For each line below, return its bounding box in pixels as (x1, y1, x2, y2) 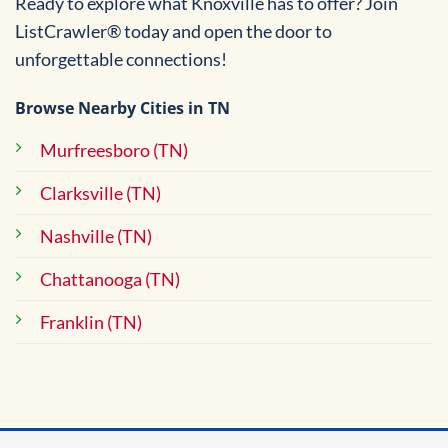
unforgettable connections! (15, 47, 227, 70)
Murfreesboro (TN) (40, 139, 188, 162)
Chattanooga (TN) (40, 268, 180, 291)
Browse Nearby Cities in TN (15, 97, 230, 120)
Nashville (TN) (40, 225, 152, 248)
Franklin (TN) (40, 311, 142, 334)
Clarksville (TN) (40, 182, 161, 205)
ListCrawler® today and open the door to (15, 19, 332, 42)
